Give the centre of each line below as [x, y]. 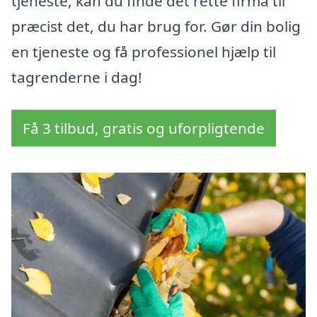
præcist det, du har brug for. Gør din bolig [156, 27]
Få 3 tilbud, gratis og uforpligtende [144, 128]
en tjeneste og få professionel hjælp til [144, 52]
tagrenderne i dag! [77, 77]
